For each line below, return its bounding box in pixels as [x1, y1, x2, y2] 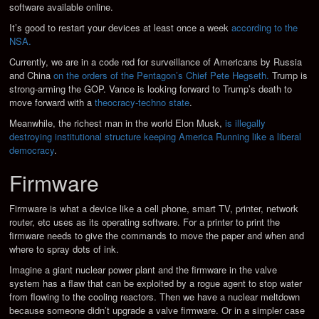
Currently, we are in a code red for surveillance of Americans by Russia [9, 55, 303, 69]
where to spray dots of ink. [9, 242, 120, 256]
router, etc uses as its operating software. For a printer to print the [9, 215, 281, 229]
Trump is [269, 68, 308, 83]
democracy [9, 143, 55, 157]
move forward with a [9, 95, 95, 110]
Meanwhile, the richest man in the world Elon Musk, [9, 116, 223, 130]
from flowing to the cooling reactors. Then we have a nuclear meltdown [9, 290, 300, 304]
